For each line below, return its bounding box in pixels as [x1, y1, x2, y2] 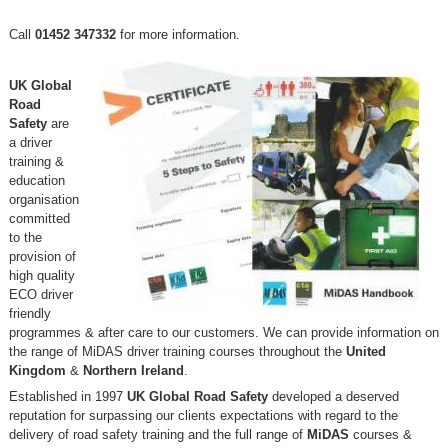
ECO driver [8, 287, 73, 303]
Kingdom [8, 363, 66, 379]
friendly [8, 306, 51, 322]
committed [8, 211, 70, 227]
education [8, 173, 65, 189]
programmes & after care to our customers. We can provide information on [8, 325, 439, 341]
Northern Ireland [82, 363, 184, 379]
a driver [8, 135, 52, 151]
